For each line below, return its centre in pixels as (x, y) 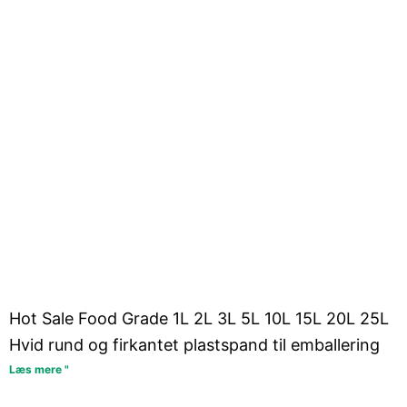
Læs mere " (39, 370)
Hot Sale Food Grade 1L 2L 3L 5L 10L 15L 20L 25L (199, 319)
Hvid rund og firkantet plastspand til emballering (194, 345)
